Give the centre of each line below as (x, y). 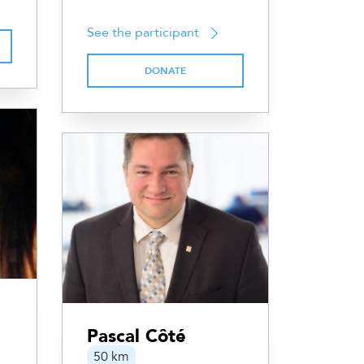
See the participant (143, 32)
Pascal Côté (136, 337)
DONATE (165, 71)
